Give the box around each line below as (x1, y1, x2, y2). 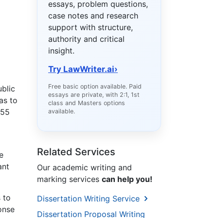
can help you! (102, 174, 152, 184)
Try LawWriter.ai (48, 64, 114, 74)
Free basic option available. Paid (48, 83, 142, 91)
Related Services (37, 146, 115, 158)
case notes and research (48, 11, 138, 21)
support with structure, (48, 22, 133, 33)
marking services (37, 174, 102, 184)
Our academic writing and (37, 163, 132, 173)
